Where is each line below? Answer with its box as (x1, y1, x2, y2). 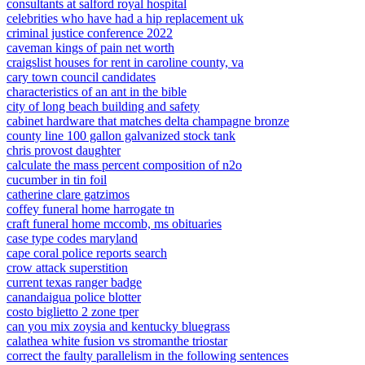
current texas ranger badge (7, 275, 142, 289)
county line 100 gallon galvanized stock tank (7, 129, 235, 143)
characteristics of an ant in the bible (7, 85, 187, 99)
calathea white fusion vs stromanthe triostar (7, 334, 227, 348)
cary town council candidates (7, 70, 156, 84)
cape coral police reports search (7, 246, 167, 260)
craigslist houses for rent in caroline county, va (7, 55, 244, 69)
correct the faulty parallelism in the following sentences (7, 349, 288, 363)
